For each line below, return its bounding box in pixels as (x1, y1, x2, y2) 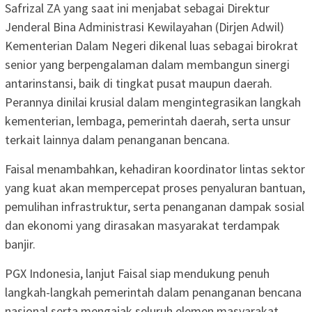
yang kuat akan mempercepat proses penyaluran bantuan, (5, 180, 305, 196)
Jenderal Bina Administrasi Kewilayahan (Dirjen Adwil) (5, 19, 284, 36)
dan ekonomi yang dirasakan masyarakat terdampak (5, 217, 280, 234)
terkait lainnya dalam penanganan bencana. (5, 132, 230, 148)
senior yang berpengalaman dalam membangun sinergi (5, 56, 290, 73)
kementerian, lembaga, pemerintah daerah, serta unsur (5, 113, 290, 130)
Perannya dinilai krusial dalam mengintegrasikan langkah (5, 94, 301, 111)
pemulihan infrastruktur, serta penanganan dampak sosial (5, 198, 304, 215)
